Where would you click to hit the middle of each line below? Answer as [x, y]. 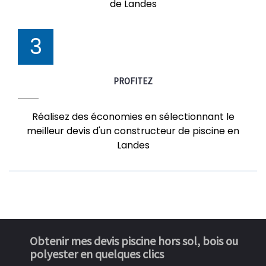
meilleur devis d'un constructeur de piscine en [133, 131]
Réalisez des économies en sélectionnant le [133, 117]
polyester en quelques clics [97, 254]
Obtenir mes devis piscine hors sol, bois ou [134, 241]
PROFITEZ [133, 81]
